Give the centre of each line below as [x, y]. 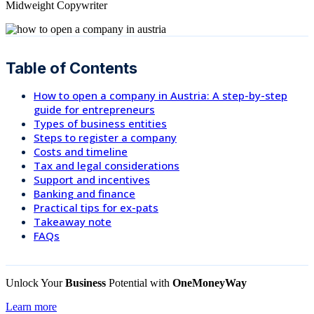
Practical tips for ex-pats [96, 208]
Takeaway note [73, 222]
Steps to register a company [105, 138]
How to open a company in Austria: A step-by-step [161, 96]
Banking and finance [84, 194]
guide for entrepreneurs [94, 110]
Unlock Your [35, 283]
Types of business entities [100, 124]
